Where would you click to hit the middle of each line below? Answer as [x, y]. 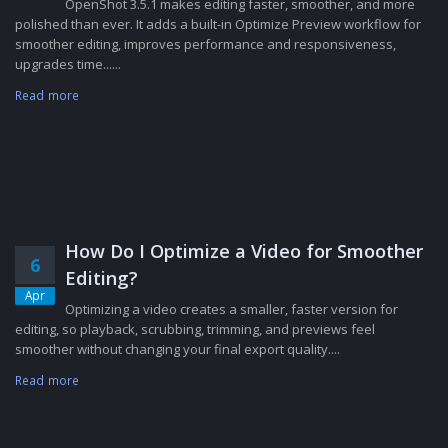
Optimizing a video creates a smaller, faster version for [231, 308]
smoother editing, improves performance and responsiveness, [205, 43]
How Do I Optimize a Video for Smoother [244, 250]
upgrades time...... [68, 63]
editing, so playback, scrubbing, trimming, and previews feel [195, 328]
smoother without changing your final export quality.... [177, 348]
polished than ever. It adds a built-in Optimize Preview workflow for [218, 23]
